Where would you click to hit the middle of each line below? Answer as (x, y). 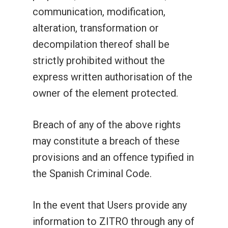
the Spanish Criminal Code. (92, 174)
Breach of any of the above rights (107, 125)
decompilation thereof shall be (101, 44)
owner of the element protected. (105, 93)
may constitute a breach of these (106, 141)
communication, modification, (99, 12)
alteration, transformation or (96, 28)
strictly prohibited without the (99, 61)
